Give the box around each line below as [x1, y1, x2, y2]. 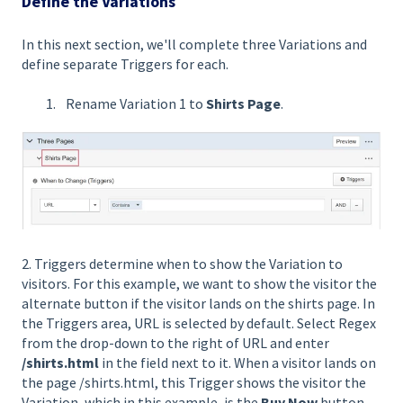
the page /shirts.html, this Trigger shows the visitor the [22, 373, 366, 392]
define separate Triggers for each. [22, 54, 228, 73]
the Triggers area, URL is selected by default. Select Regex [22, 314, 376, 333]
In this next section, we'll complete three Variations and [22, 34, 367, 53]
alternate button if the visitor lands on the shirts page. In [22, 294, 375, 313]
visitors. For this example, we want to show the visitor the [22, 274, 377, 293]
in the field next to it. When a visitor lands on [99, 354, 376, 372]
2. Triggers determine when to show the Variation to [22, 255, 343, 273]
